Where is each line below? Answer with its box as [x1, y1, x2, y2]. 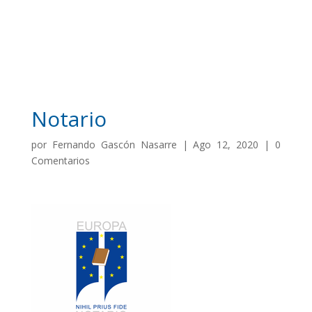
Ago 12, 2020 [193, 138, 259, 151]
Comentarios [31, 154, 90, 167]
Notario [31, 104, 107, 133]
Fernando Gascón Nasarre [52, 138, 177, 151]
